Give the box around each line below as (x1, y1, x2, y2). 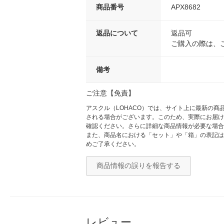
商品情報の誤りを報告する (96, 161, 180, 170)
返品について (96, 29, 138, 37)
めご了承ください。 (86, 140, 140, 148)
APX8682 (171, 3, 200, 11)
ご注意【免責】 (86, 89, 135, 97)
